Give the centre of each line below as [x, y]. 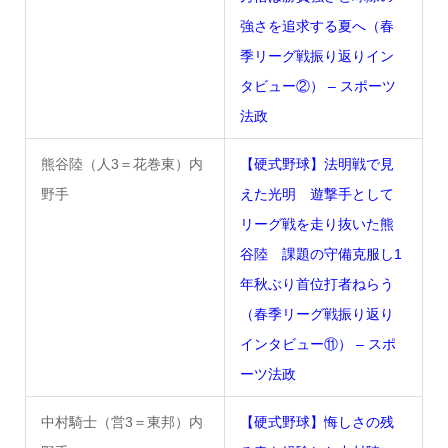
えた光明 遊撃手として [316, 193]
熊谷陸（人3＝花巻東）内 [121, 163]
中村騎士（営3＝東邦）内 [121, 421]
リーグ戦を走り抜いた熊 [316, 223]
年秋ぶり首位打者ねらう [316, 283]
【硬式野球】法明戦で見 [316, 163]
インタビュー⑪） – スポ [317, 343]
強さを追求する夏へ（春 [316, 25]
